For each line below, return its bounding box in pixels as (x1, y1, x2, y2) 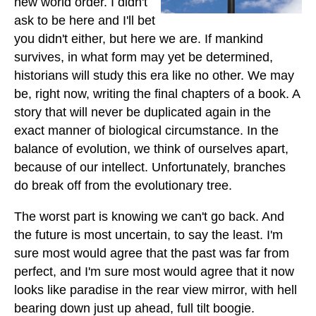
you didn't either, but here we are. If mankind (14, 32, 263, 47)
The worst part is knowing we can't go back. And (14, 209, 284, 224)
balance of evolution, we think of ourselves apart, (14, 142, 288, 157)
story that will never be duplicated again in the (14, 105, 271, 120)
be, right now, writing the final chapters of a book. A (14, 87, 300, 102)
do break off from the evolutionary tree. (14, 178, 232, 193)
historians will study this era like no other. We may (14, 68, 294, 83)
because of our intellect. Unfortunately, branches (14, 160, 286, 175)
